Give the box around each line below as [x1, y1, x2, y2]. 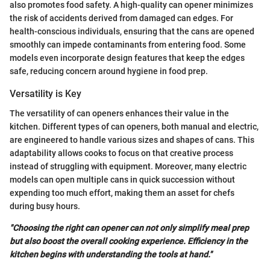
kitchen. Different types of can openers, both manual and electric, [10, 121, 259, 131]
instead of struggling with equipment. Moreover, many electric [10, 161, 246, 171]
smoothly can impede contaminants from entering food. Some [10, 40, 246, 50]
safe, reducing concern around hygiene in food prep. [10, 66, 208, 77]
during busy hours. [10, 201, 80, 211]
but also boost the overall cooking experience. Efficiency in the [10, 236, 248, 246]
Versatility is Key [10, 88, 81, 100]
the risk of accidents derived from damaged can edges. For [10, 13, 233, 24]
